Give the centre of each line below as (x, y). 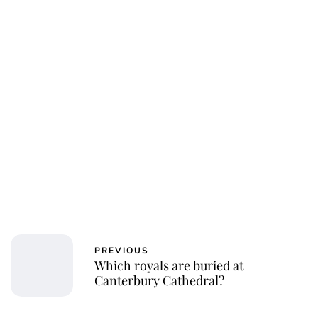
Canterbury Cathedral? (159, 280)
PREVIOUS (122, 250)
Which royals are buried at (169, 265)
